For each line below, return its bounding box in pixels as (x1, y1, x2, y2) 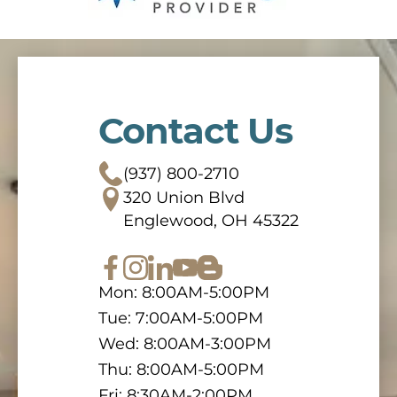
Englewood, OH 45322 (123, 210, 299, 230)
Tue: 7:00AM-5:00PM (98, 307, 263, 328)
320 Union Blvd (123, 187, 245, 207)
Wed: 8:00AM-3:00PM (98, 333, 271, 354)
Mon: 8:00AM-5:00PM (98, 282, 269, 302)
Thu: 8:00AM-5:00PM (98, 359, 264, 379)
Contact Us (98, 108, 292, 152)
